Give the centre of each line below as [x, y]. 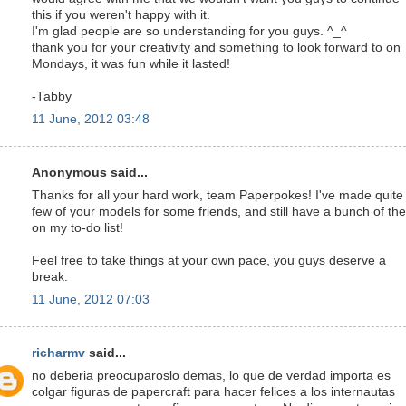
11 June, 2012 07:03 [91, 299]
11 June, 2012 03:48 [91, 119]
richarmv [58, 353]
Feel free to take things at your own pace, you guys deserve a [209, 260]
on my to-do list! [77, 227]
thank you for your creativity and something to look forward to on [216, 47]
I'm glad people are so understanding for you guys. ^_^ [189, 31]
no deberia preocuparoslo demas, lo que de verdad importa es [211, 375]
